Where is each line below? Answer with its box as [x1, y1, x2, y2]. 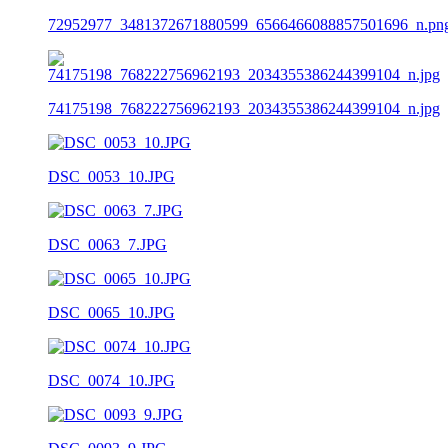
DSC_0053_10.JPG [48, 167, 175, 185]
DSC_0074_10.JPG [48, 371, 175, 389]
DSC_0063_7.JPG [48, 235, 167, 253]
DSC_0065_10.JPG [48, 303, 175, 321]
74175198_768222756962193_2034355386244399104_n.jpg [48, 99, 440, 117]
